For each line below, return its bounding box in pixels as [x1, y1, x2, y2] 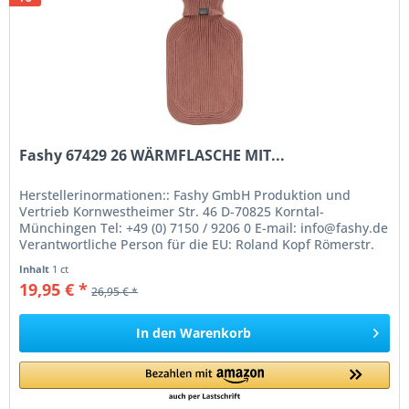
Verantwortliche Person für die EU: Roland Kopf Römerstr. [19, 236, 375, 254]
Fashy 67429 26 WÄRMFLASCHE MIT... [19, 145, 286, 166]
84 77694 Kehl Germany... [19, 252, 176, 270]
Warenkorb [180, 324, 252, 342]
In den [136, 324, 177, 342]
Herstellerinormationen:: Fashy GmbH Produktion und [19, 186, 351, 204]
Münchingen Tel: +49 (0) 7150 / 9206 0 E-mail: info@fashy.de [19, 219, 389, 237]
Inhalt [19, 262, 53, 277]
